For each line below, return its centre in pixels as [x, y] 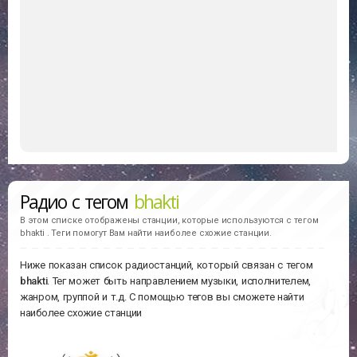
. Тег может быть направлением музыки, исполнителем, [179, 281]
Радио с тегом [77, 201]
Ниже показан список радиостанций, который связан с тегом [167, 265]
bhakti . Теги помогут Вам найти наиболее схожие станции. [146, 233]
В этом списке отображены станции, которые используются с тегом [169, 220]
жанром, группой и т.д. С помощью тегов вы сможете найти [162, 297]
